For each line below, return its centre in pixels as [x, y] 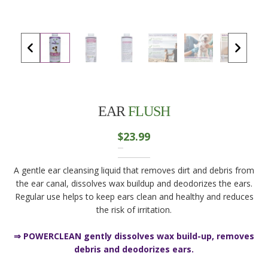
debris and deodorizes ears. [134, 249]
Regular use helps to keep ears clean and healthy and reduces [134, 197]
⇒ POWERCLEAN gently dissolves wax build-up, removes [134, 236]
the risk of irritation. [134, 210]
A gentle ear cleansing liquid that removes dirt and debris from [134, 170]
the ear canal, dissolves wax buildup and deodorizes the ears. [134, 184]
